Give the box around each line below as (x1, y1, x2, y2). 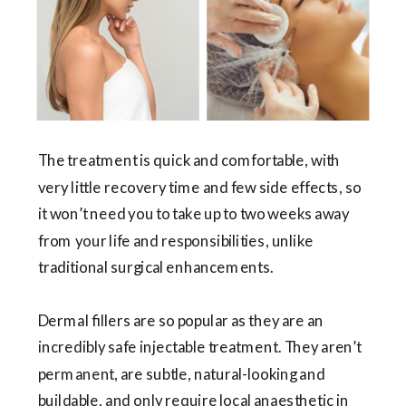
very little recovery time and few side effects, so (38, 177, 362, 197)
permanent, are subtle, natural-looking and (38, 363, 325, 383)
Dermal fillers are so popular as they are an (38, 310, 324, 330)
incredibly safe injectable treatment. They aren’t (38, 337, 362, 357)
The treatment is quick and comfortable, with (38, 150, 341, 170)
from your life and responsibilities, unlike (38, 230, 314, 250)
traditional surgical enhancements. (38, 257, 275, 277)
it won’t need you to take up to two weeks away (38, 204, 349, 224)
